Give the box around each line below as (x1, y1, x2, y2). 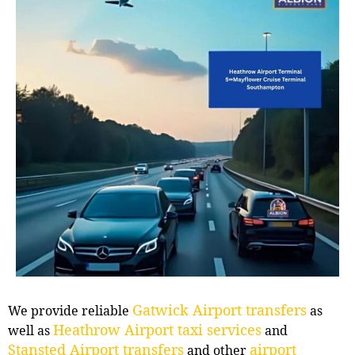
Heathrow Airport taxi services (53, 319, 261, 339)
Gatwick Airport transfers (132, 300, 307, 319)
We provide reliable (8, 301, 132, 319)
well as (8, 321, 53, 339)
